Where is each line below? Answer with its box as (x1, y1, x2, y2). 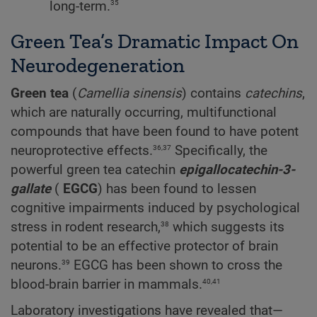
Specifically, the (171, 143, 267, 159)
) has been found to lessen (98, 181, 256, 197)
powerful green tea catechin (11, 162, 179, 178)
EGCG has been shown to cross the (70, 258, 282, 274)
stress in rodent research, (11, 219, 161, 236)
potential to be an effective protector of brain (11, 238, 278, 255)
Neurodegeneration (11, 53, 185, 78)
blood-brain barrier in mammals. (11, 277, 202, 293)
